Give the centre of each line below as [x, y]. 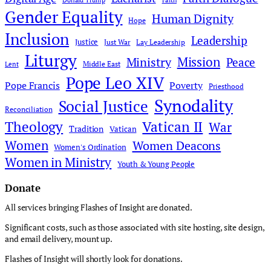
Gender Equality [64, 17]
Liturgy [51, 61]
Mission [198, 62]
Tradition [87, 129]
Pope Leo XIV [115, 83]
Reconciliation [29, 109]
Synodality [194, 106]
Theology [34, 127]
